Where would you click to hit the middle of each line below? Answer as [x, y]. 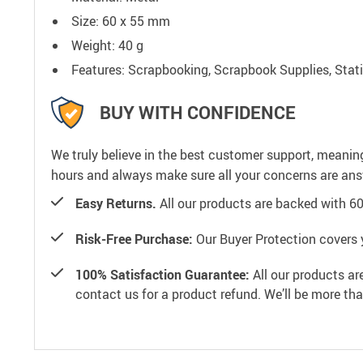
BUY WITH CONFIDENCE [198, 113]
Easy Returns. [116, 203]
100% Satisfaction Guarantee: [162, 274]
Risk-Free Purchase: [134, 239]
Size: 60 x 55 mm [121, 21]
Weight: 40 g [107, 45]
